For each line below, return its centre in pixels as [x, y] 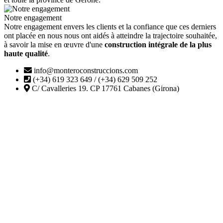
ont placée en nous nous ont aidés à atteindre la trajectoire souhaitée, [111, 35]
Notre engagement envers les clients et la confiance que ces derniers [110, 26]
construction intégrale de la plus [158, 44]
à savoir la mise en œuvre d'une [54, 44]
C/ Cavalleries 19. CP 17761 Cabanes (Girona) [105, 88]
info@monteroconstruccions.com [85, 70]
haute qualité [26, 53]
